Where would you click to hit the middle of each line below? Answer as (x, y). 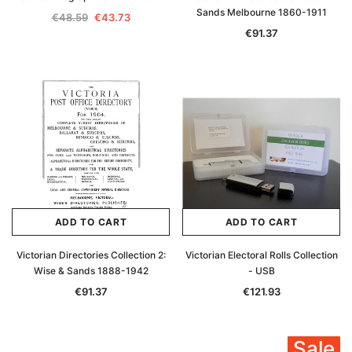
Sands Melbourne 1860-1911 (261, 12)
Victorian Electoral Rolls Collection (261, 255)
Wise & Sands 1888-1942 (91, 271)
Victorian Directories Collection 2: (91, 255)
